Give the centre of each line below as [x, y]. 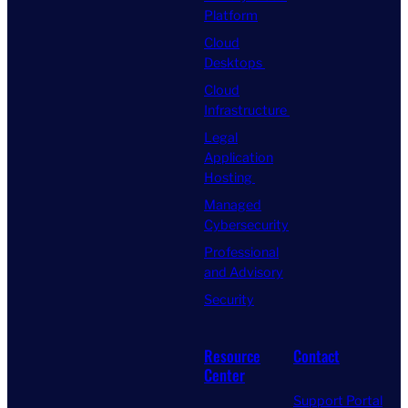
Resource [232, 355]
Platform [231, 15]
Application [239, 157]
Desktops [235, 62]
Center [224, 374]
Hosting [229, 177]
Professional [241, 252]
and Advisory [244, 272]
